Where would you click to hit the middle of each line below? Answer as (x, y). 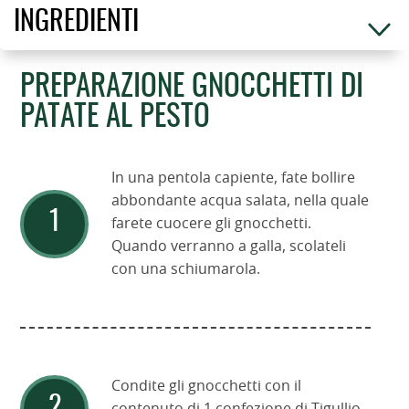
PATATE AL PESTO (115, 118)
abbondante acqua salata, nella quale (241, 200)
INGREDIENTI (76, 22)
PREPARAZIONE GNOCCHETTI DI (192, 88)
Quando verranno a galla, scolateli (229, 246)
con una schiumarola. (186, 269)
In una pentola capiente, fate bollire (234, 178)
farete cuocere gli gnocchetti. (212, 223)
